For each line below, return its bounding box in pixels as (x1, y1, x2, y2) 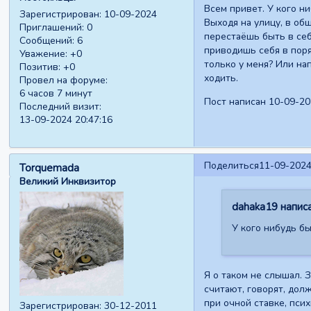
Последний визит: (19, 100, 102, 114)
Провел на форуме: (19, 74, 108, 87)
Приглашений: (19, 21, 85, 35)
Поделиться (203, 158, 259, 172)
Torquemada (19, 160, 80, 175)
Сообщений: (19, 34, 75, 48)
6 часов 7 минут (19, 87, 93, 101)
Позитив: (19, 60, 61, 74)
